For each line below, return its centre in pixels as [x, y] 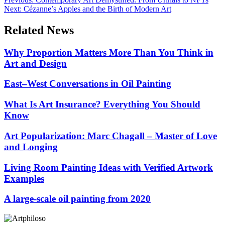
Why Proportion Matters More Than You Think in [109, 52]
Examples [24, 178]
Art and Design [35, 63]
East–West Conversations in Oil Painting [88, 84]
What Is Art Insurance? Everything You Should [102, 104]
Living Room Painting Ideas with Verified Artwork [108, 167]
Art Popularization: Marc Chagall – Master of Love [110, 136]
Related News [39, 30]
